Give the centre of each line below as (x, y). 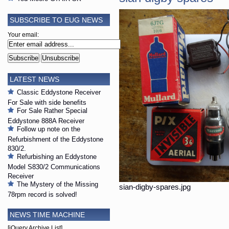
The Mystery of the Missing (58, 185)
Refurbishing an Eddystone (57, 157)
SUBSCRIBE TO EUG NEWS (56, 20)
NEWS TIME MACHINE (47, 215)
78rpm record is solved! (42, 194)
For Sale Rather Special (52, 111)
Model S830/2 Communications (54, 166)
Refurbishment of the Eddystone (55, 139)
